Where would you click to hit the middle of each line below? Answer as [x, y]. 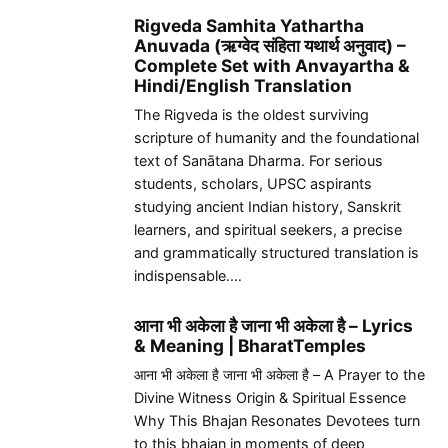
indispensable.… [188, 276]
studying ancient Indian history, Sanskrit [267, 207]
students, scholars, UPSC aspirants [253, 184]
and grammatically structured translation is [276, 253]
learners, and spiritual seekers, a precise [268, 230]
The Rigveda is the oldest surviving [251, 115]
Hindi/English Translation [243, 86]
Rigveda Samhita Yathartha [249, 26]
